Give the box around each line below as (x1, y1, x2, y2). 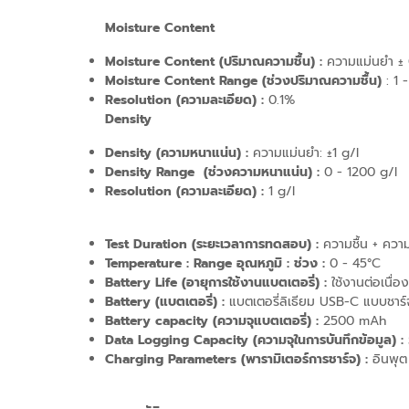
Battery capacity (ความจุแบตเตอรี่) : (105, 310, 323, 330)
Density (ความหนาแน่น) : (105, 142, 248, 163)
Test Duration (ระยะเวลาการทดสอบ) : (105, 234, 323, 254)
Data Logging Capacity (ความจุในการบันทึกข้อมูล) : (105, 330, 404, 350)
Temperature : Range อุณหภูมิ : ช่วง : (105, 253, 325, 273)
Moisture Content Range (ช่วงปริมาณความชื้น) (105, 70, 382, 90)
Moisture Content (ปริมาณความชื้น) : (105, 51, 322, 71)
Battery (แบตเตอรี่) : (105, 291, 225, 311)
